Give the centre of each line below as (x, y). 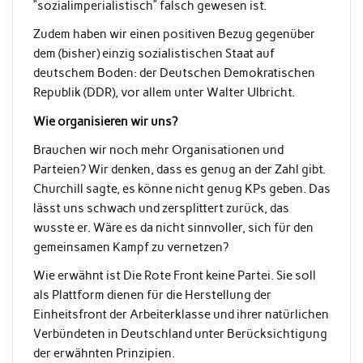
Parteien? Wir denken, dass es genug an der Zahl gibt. (179, 169)
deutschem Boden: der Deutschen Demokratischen (174, 73)
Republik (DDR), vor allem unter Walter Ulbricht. (164, 93)
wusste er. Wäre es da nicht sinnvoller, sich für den (173, 227)
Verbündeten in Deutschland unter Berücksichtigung (180, 334)
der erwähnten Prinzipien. (104, 354)
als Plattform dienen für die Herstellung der (152, 295)
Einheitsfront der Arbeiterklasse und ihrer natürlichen (181, 315)
